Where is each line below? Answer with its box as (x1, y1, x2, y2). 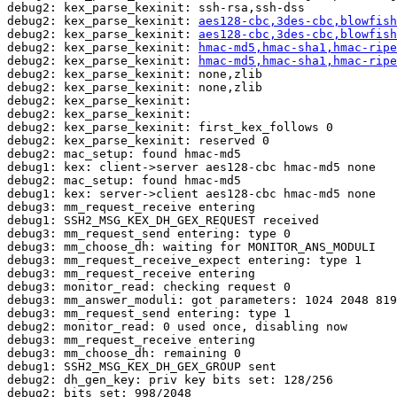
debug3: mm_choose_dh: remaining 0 (7, 346, 241, 361)
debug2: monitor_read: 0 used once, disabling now (7, 320, 347, 334)
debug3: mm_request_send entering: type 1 (7, 307, 291, 321)
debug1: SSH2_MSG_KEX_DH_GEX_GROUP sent (7, 360, 276, 374)
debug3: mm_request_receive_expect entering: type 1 (7, 253, 362, 268)
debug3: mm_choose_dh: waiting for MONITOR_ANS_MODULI (7, 240, 376, 254)
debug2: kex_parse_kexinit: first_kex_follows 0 (7, 121, 340, 135)
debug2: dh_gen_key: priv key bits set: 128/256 (7, 373, 333, 387)
